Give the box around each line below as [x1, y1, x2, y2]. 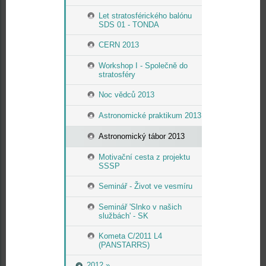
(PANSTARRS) [99, 240, 150, 249]
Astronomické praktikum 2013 [99, 111, 201, 120]
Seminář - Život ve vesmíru [99, 182, 192, 191]
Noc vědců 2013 [99, 90, 154, 99]
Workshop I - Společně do [99, 61, 188, 70]
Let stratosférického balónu [99, 11, 192, 20]
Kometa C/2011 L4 [99, 232, 162, 240]
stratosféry [99, 70, 135, 79]
